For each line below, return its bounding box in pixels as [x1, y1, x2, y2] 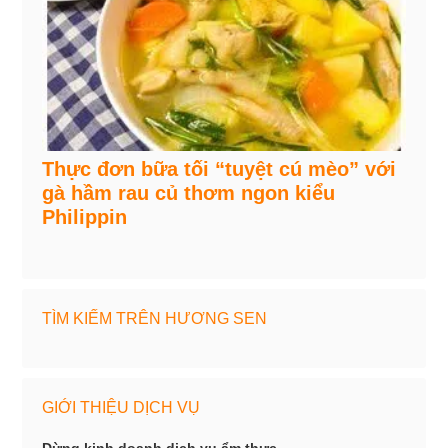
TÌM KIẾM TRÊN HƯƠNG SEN [42, 309, 268, 327]
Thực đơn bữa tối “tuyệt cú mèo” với [42, 157, 397, 180]
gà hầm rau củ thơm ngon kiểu [42, 181, 336, 204]
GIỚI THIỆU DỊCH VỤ [42, 398, 201, 416]
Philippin [42, 205, 128, 228]
